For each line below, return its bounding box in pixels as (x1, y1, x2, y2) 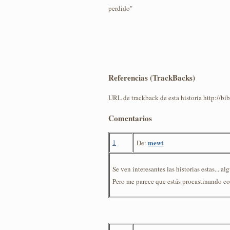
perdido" (108, 4, 132, 13)
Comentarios (108, 112, 152, 124)
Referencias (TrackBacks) (108, 72, 195, 84)
